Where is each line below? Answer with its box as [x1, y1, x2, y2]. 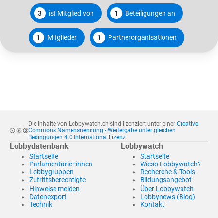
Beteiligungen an [125, 9, 175, 17]
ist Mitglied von [49, 9, 94, 17]
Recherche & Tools [140, 168, 195, 176]
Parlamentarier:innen [29, 160, 92, 168]
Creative [176, 120, 198, 127]
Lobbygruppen [29, 168, 73, 176]
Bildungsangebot [140, 176, 192, 184]
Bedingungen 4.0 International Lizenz [28, 134, 126, 141]
